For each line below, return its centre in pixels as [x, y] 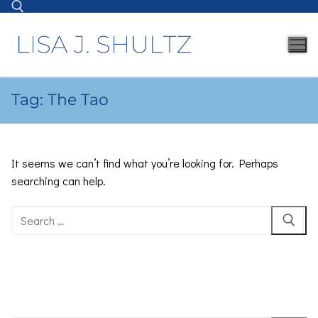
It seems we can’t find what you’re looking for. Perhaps [145, 163]
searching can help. [59, 180]
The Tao [78, 100]
